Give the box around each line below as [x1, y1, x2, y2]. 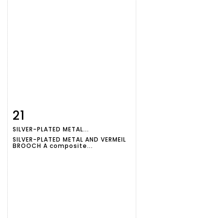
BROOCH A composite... [13, 142, 93, 150]
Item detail [22, 109, 65, 119]
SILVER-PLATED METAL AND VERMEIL [13, 135, 126, 144]
